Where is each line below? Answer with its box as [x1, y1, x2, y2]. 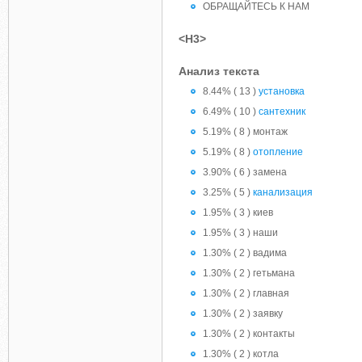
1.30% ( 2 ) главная [203, 288, 289, 299]
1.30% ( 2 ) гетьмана [203, 267, 295, 279]
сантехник [259, 106, 305, 117]
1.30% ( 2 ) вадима [203, 247, 287, 259]
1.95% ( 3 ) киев [203, 207, 273, 218]
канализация [253, 187, 313, 198]
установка [259, 86, 305, 97]
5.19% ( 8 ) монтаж [203, 126, 288, 137]
